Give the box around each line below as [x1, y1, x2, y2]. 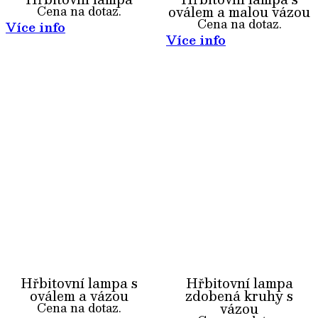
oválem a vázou [29, 285, 128, 307]
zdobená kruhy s [185, 285, 293, 307]
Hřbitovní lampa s [20, 272, 138, 294]
